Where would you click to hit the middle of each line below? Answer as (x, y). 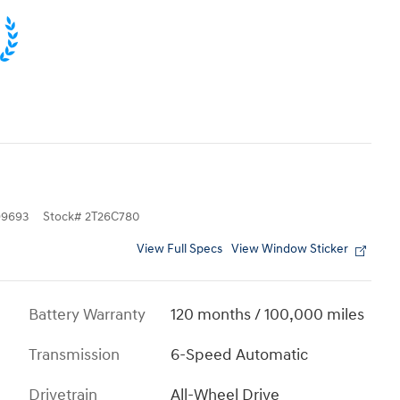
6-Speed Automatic (240, 354)
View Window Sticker (290, 249)
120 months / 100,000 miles (268, 314)
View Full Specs (179, 249)
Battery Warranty (87, 314)
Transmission (74, 354)
